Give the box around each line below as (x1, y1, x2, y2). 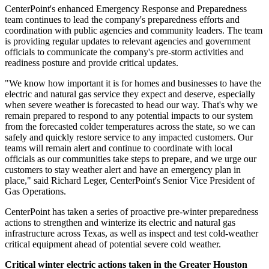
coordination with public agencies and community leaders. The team (5, 25, 262, 35)
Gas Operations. (5, 186, 66, 196)
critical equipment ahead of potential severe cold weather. (5, 238, 221, 249)
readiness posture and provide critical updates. (5, 57, 178, 68)
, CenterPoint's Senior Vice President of (105, 175, 255, 186)
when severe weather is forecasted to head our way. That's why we (5, 99, 258, 110)
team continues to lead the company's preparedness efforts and (5, 14, 240, 25)
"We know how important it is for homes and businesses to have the (5, 77, 261, 88)
